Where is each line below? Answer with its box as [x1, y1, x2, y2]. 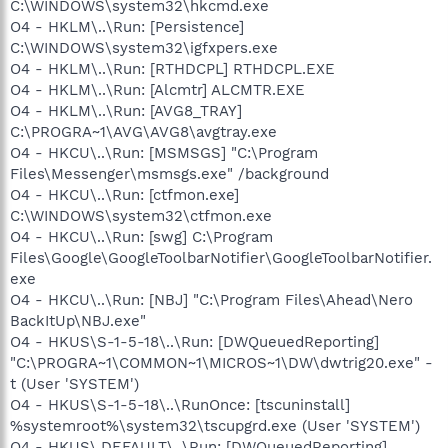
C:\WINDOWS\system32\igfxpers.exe [10, 38, 278, 57]
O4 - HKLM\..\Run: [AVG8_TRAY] [10, 101, 242, 120]
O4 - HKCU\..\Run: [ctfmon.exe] [10, 185, 239, 204]
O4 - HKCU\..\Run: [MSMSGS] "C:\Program [10, 143, 318, 162]
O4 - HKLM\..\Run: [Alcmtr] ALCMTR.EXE [10, 80, 305, 99]
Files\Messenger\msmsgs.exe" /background [10, 164, 329, 183]
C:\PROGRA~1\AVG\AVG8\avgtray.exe [10, 122, 277, 141]
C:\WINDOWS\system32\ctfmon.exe [10, 206, 272, 225]
